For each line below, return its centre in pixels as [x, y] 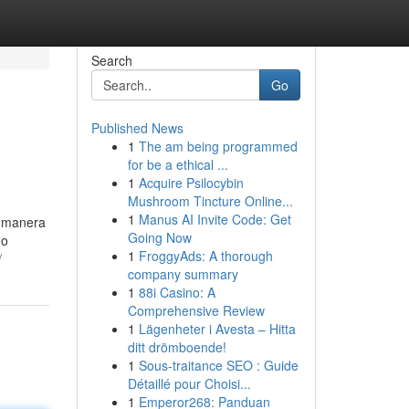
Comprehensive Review [196, 310]
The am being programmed [218, 146]
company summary [183, 274]
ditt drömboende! [177, 347]
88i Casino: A [177, 292]
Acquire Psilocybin [191, 183]
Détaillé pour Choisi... [189, 383]
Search [111, 60]
